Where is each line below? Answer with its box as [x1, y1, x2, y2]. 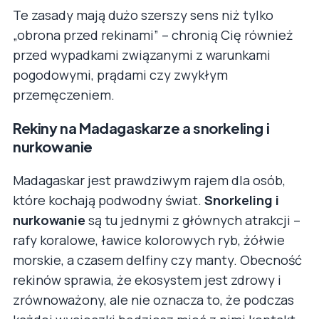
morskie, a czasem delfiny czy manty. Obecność [13, 251, 302, 268]
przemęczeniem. [13, 85, 115, 103]
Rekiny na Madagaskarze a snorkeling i [13, 118, 270, 137]
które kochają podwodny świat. [13, 191, 204, 209]
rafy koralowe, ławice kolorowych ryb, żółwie [13, 231, 285, 249]
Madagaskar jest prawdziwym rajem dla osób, [13, 171, 286, 189]
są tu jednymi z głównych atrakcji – [85, 211, 300, 229]
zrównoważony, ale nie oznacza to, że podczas [13, 291, 294, 308]
